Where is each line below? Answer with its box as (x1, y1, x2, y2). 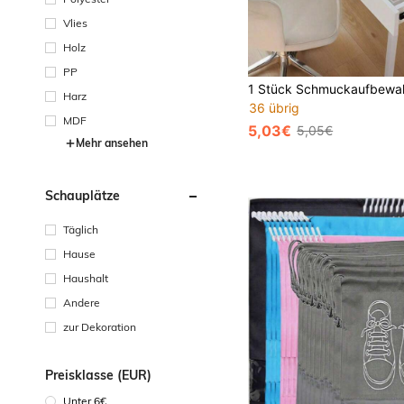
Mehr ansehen (76, 136, 148, 150)
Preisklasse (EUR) (45, 367, 151, 383)
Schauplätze (45, 188, 120, 204)
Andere (63, 296, 100, 309)
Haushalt (63, 271, 108, 285)
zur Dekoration (63, 320, 136, 334)
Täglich (63, 223, 98, 236)
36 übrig (249, 100, 300, 116)
